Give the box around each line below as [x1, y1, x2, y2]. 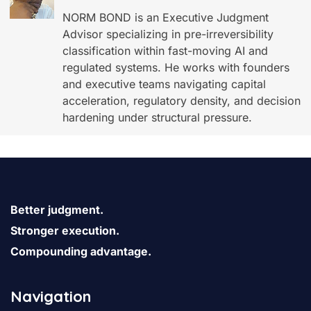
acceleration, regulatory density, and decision [62, 93, 301, 108]
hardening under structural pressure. [62, 110, 252, 124]
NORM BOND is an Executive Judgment [62, 10, 269, 24]
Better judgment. [10, 202, 103, 217]
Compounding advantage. [10, 244, 151, 258]
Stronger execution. [10, 223, 119, 237]
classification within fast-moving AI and [62, 43, 268, 58]
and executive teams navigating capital [62, 76, 266, 91]
